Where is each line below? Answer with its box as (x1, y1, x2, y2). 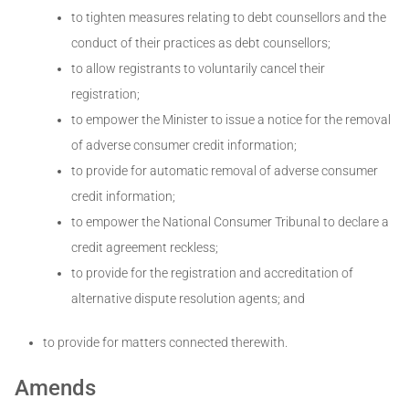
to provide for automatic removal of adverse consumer (71, 163, 378, 179)
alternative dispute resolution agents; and (71, 291, 305, 307)
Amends (15, 375, 96, 402)
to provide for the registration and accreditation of (71, 266, 353, 281)
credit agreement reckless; (71, 240, 218, 256)
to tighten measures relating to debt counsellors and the (71, 10, 386, 26)
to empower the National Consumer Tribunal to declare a (71, 215, 389, 230)
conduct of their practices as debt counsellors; (71, 36, 330, 51)
